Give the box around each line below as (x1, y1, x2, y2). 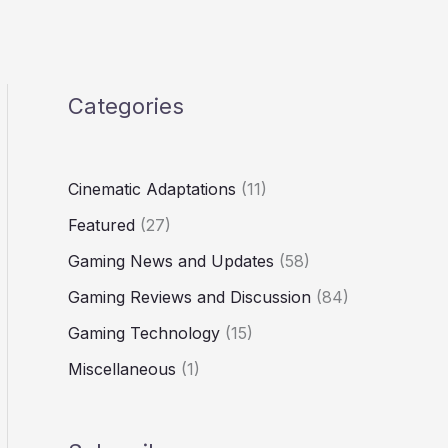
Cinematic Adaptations (68, 178, 236, 199)
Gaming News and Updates (68, 250, 274, 271)
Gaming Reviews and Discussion (68, 286, 311, 307)
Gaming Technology (68, 322, 220, 343)
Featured (68, 214, 135, 235)
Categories (68, 92, 184, 119)
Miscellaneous (68, 358, 176, 379)
